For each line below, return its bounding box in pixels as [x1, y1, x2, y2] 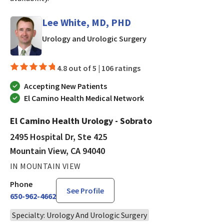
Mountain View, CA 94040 [10, 144, 105, 156]
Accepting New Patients [24, 80, 107, 91]
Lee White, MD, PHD [42, 16, 131, 28]
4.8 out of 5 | [57, 62, 101, 73]
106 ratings [101, 62, 140, 73]
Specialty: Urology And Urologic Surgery [12, 209, 147, 220]
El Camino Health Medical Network [24, 92, 144, 103]
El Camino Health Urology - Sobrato [10, 114, 152, 126]
